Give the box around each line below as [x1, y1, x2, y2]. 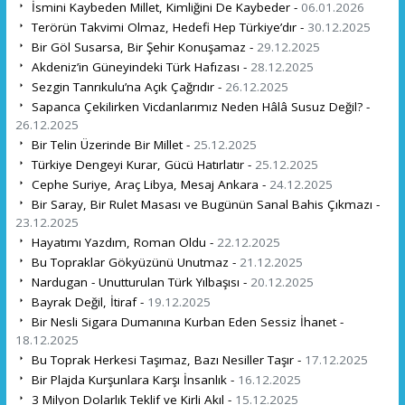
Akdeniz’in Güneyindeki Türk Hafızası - [27, 58, 250, 75]
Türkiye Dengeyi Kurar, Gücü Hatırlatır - [27, 155, 255, 173]
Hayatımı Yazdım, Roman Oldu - [27, 233, 217, 250]
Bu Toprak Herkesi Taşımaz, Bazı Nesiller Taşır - [27, 351, 305, 368]
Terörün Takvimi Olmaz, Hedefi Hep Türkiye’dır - [27, 18, 307, 35]
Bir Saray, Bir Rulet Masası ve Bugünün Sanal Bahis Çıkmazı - [27, 195, 380, 212]
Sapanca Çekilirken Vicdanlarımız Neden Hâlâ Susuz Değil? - [27, 98, 370, 115]
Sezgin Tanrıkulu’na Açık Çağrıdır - [27, 78, 225, 95]
